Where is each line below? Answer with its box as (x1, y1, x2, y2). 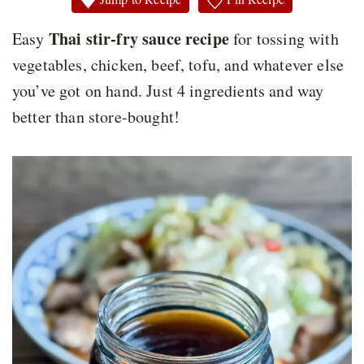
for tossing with (228, 28, 339, 50)
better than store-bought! (12, 106, 180, 128)
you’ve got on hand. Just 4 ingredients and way (12, 80, 324, 102)
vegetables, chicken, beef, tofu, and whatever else (12, 54, 344, 76)
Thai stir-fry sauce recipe (48, 27, 229, 50)
